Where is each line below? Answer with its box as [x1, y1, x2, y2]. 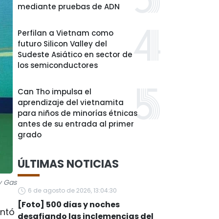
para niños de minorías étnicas [18, 108, 137, 118]
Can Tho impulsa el [18, 87, 91, 97]
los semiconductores [18, 60, 98, 70]
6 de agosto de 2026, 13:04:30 [28, 186, 117, 195]
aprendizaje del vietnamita [18, 97, 124, 108]
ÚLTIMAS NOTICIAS [18, 156, 119, 172]
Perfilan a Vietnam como [18, 28, 113, 38]
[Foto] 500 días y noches [18, 199, 120, 210]
